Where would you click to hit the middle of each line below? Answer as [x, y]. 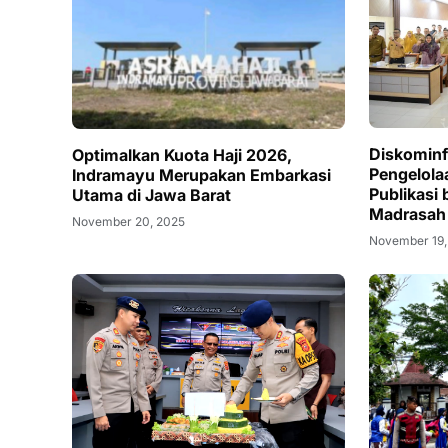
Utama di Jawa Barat [151, 195]
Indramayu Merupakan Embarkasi [201, 175]
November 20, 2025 [128, 222]
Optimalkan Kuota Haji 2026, [182, 155]
